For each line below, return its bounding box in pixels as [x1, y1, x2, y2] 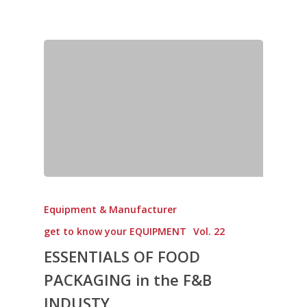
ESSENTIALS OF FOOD [44, 245, 200, 267]
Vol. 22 [193, 224, 225, 238]
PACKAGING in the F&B [44, 269, 212, 290]
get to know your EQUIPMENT [44, 224, 186, 238]
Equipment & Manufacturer [44, 202, 177, 216]
